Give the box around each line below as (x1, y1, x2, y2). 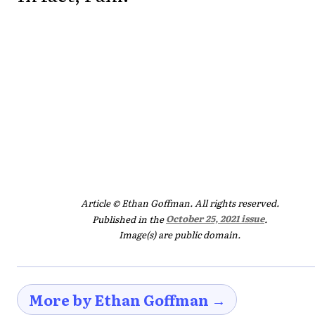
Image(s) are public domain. (119, 227, 240, 241)
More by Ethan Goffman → (28, 288, 226, 310)
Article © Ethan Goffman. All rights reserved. (80, 195, 279, 210)
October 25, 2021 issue (166, 212, 264, 226)
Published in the (92, 212, 166, 226)
